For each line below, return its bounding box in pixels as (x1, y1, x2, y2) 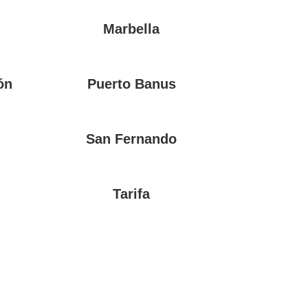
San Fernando (86, 131, 177, 147)
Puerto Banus (87, 76, 176, 92)
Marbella (103, 21, 160, 36)
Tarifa (113, 186, 151, 202)
